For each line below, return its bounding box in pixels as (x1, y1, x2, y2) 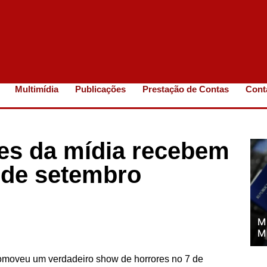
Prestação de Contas (142, 84, 229, 94)
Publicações (75, 84, 126, 94)
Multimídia (15, 84, 59, 94)
